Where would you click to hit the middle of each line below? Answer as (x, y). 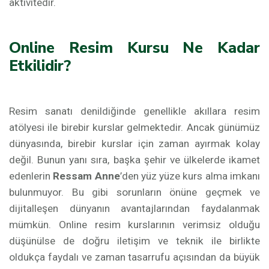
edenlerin (31, 176)
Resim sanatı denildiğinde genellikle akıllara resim (134, 111)
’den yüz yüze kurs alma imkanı (190, 176)
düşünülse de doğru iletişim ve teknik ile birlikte (134, 241)
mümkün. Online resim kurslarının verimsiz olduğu (134, 225)
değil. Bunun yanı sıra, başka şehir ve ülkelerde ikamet (134, 160)
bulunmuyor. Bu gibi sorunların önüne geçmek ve (134, 192)
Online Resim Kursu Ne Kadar (134, 48)
